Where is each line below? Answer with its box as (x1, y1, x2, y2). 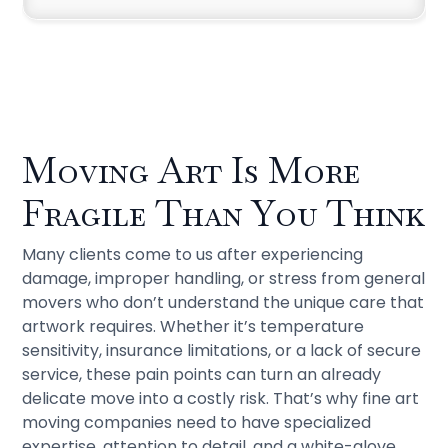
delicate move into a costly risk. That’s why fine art (22, 387, 420, 410)
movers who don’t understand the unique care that (22, 291, 425, 314)
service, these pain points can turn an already (22, 363, 382, 386)
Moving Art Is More (22, 147, 361, 194)
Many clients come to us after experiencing (22, 243, 364, 266)
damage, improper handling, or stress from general (22, 267, 426, 290)
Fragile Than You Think (22, 190, 426, 237)
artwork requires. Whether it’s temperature (22, 315, 365, 338)
